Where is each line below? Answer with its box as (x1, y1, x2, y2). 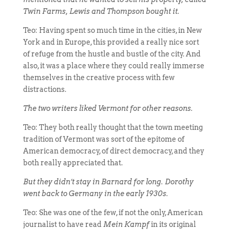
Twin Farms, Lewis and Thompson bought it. (23, 7, 180, 15)
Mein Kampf (103, 220, 149, 228)
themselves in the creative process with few (23, 73, 175, 82)
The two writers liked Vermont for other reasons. (23, 104, 193, 112)
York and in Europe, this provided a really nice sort (23, 38, 199, 46)
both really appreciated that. (23, 159, 123, 167)
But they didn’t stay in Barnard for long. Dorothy (23, 178, 194, 186)
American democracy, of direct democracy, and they (23, 147, 204, 155)
